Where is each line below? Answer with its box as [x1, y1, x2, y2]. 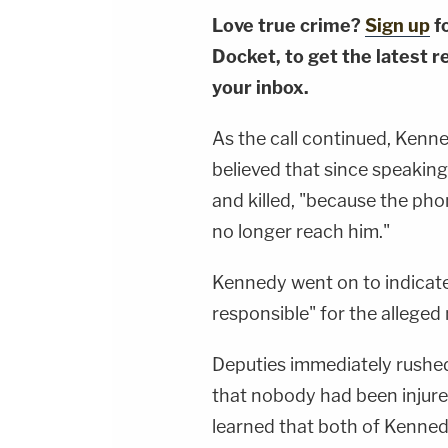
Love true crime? [212, 15, 365, 37]
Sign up [365, 15, 430, 37]
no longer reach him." [212, 221, 390, 243]
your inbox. [212, 77, 309, 99]
